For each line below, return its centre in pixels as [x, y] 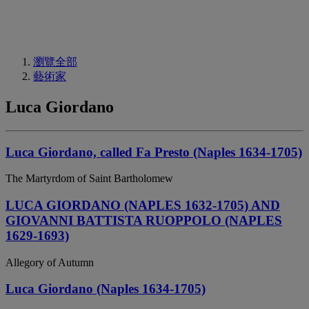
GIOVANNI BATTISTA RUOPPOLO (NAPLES [144, 220]
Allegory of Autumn [50, 262]
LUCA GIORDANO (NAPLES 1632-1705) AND [143, 205]
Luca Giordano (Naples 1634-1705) [106, 289]
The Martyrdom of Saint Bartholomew [89, 179]
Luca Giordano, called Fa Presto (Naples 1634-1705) [154, 152]
